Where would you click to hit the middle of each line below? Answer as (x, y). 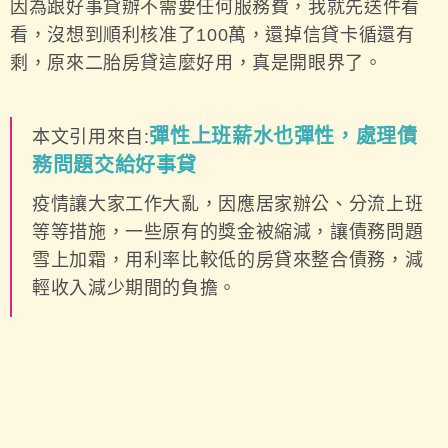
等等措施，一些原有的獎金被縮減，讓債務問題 (228, 231)
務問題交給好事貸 (115, 164)
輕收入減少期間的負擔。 (134, 287)
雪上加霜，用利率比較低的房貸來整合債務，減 (228, 259)
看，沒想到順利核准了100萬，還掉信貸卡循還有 (212, 34)
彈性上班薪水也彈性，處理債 (283, 135)
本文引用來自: (91, 136)
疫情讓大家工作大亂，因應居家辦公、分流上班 (228, 203)
